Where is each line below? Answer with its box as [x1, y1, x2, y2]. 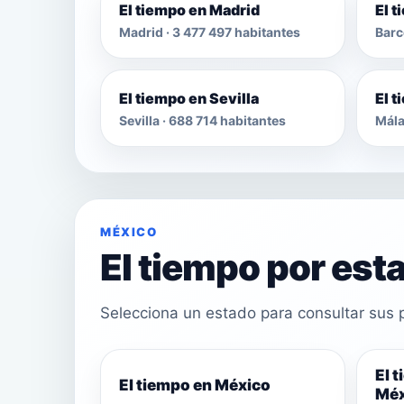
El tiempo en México [119, 375, 271, 394]
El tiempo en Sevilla [119, 88, 259, 107]
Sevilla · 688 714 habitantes [119, 112, 286, 128]
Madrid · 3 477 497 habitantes [119, 23, 300, 40]
